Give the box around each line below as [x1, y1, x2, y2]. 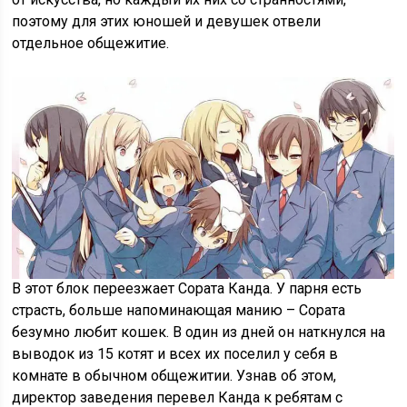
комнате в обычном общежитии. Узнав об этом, [12, 367, 337, 385]
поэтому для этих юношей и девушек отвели [12, 13, 322, 31]
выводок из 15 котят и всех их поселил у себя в [12, 345, 339, 363]
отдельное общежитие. [12, 35, 170, 53]
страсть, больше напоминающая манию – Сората [12, 302, 346, 320]
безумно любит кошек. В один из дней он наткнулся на [12, 323, 386, 342]
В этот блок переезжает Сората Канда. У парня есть [12, 280, 362, 298]
